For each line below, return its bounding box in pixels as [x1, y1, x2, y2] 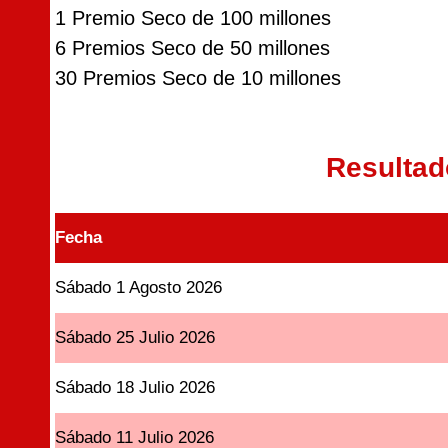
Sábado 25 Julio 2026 [55, 328, 216, 347]
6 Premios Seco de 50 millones [55, 37, 330, 59]
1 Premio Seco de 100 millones [55, 7, 331, 29]
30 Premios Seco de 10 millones [55, 67, 341, 89]
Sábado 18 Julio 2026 [55, 378, 216, 397]
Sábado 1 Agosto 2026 [55, 278, 223, 297]
